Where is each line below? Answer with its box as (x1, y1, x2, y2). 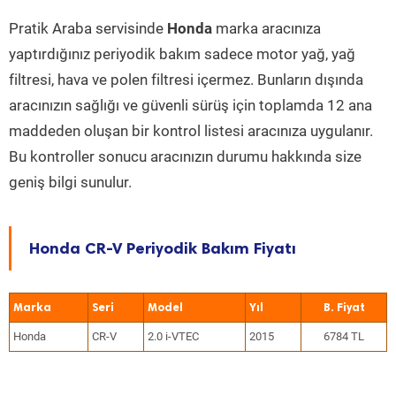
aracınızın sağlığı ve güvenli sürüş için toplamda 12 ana (9, 96, 372, 114)
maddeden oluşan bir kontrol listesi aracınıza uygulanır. (9, 122, 373, 140)
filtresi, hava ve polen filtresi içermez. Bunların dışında (9, 71, 363, 88)
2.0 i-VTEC (148, 330, 199, 343)
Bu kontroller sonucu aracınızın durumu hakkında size (9, 148, 362, 165)
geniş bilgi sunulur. (9, 173, 132, 191)
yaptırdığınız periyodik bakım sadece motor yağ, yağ (9, 45, 355, 63)
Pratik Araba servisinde (9, 19, 167, 37)
